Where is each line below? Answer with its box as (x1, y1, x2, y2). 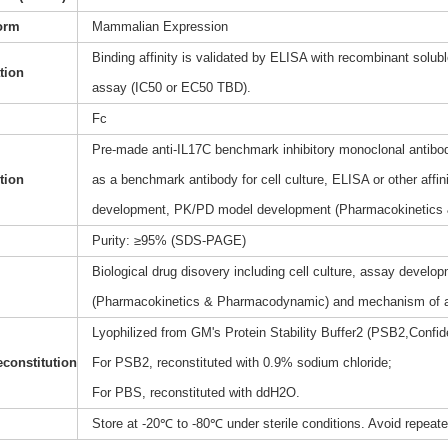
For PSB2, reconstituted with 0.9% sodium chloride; (91, 355, 392, 371)
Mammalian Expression (91, 19, 228, 35)
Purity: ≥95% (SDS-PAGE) (91, 233, 246, 249)
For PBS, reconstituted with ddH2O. (91, 385, 300, 401)
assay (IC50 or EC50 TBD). (91, 80, 251, 96)
